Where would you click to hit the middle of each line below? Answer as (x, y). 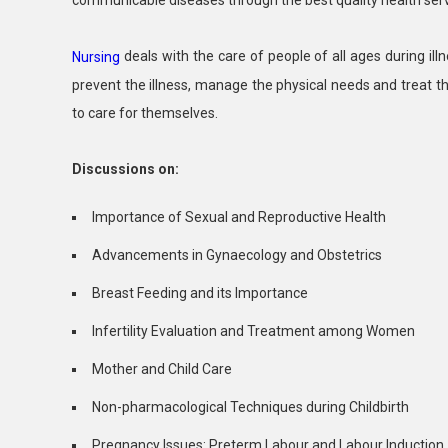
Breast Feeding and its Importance (200, 293)
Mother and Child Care (162, 369)
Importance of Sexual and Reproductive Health (239, 217)
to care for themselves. (145, 113)
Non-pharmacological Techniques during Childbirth (250, 407)
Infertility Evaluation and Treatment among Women (253, 331)
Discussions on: (125, 169)
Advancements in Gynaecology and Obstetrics (237, 255)
